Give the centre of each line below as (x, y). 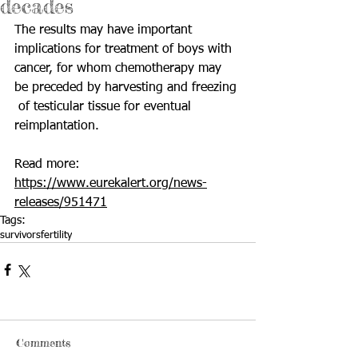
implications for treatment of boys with (127, 50)
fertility (56, 235)
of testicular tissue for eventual (105, 107)
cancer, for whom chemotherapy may (120, 69)
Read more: (49, 165)
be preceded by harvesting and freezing (127, 88)
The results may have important (105, 30)
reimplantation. (57, 126)
